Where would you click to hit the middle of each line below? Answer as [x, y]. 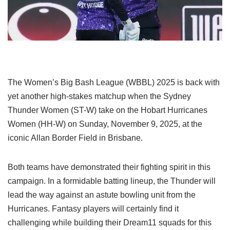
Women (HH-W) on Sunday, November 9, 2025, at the [105, 124]
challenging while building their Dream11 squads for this [110, 222]
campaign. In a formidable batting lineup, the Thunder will [112, 181]
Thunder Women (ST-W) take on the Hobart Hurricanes [108, 110]
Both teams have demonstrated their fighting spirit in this [109, 167]
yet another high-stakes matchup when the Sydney [99, 96]
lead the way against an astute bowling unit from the [102, 195]
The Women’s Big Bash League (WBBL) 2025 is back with [114, 82]
